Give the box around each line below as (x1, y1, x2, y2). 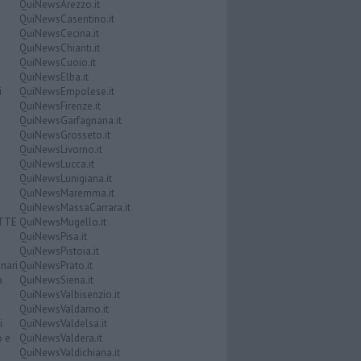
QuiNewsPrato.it (19, 258, 93, 272)
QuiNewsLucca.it (19, 156, 94, 171)
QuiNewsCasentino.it (19, 11, 114, 26)
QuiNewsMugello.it (19, 214, 106, 229)
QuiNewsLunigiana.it (19, 171, 112, 185)
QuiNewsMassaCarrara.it (19, 200, 131, 214)
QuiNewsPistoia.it (19, 243, 99, 258)
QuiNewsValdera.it (19, 330, 102, 345)
